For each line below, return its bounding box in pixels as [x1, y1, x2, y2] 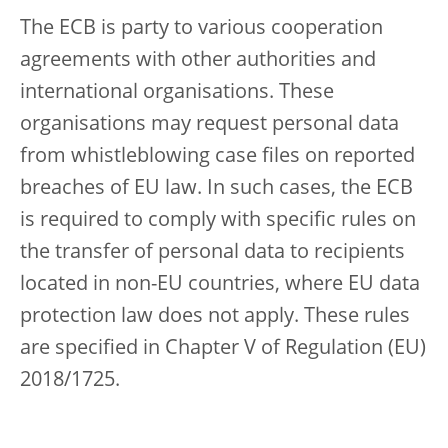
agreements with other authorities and [20, 51, 376, 72]
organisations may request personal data [20, 115, 399, 136]
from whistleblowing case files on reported [20, 147, 415, 168]
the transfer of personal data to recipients [20, 243, 405, 264]
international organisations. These [20, 83, 334, 104]
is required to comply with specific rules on [20, 211, 416, 232]
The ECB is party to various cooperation [20, 19, 383, 40]
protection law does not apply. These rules [20, 307, 410, 328]
